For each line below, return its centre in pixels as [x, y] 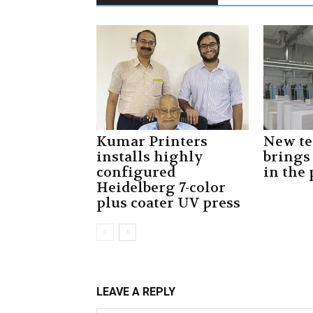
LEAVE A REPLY [136, 292]
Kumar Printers [152, 141]
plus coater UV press [168, 203]
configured [136, 172]
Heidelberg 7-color [161, 188]
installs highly [150, 157]
